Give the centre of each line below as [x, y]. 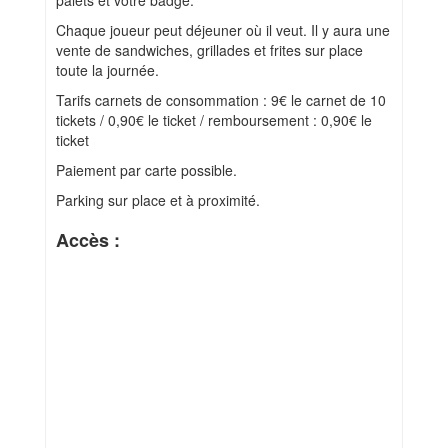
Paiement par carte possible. [146, 170]
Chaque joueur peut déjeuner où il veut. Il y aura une [223, 30]
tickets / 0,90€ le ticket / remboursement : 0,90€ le [214, 120]
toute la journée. [107, 70]
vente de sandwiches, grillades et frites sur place [209, 50]
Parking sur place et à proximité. [158, 200]
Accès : [88, 240]
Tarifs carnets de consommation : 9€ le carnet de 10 [221, 100]
